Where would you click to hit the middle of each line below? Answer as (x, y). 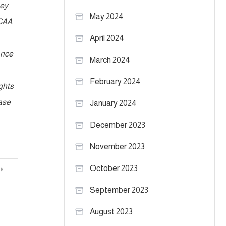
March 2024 (110, 60)
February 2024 (115, 81)
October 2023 (114, 168)
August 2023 (111, 212)
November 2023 (117, 147)
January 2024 (113, 103)
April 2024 (107, 38)
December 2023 (118, 125)
